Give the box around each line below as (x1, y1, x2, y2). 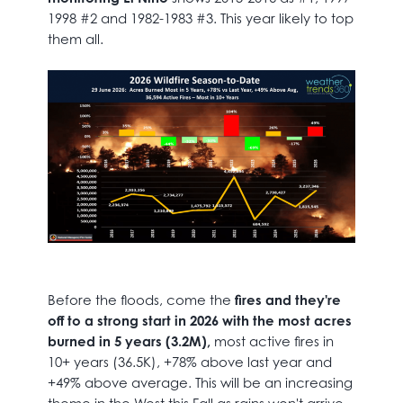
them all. (47, 31, 103, 49)
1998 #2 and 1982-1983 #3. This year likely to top (47, 10, 354, 28)
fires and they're (234, 291, 341, 309)
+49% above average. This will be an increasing (47, 374, 353, 392)
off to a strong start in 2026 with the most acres (47, 312, 352, 330)
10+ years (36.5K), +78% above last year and (47, 354, 332, 372)
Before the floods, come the (47, 291, 235, 309)
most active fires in (210, 333, 334, 351)
